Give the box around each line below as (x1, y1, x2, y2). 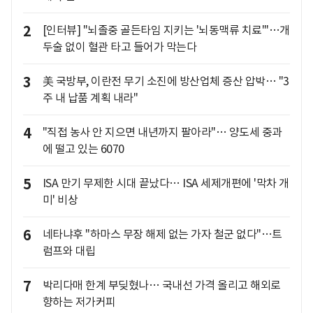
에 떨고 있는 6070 (42, 142, 124, 156)
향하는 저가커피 (42, 295, 116, 310)
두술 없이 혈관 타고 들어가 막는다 (42, 40, 196, 54)
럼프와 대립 (42, 244, 96, 259)
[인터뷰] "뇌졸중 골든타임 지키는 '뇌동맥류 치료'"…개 (42, 23, 290, 38)
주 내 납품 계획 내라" (42, 91, 138, 105)
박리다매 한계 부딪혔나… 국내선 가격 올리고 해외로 (42, 278, 281, 293)
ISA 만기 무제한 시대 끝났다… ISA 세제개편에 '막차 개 (42, 176, 289, 191)
